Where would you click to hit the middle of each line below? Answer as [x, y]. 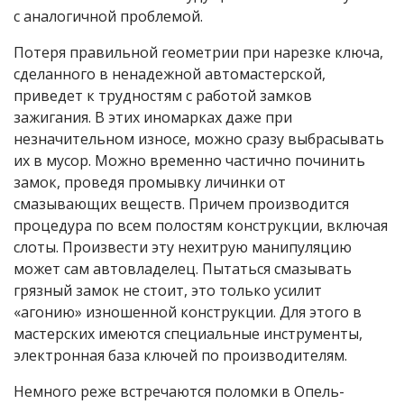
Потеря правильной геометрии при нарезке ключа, [198, 52]
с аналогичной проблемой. [108, 16]
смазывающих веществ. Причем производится [181, 203]
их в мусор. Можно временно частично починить [189, 160]
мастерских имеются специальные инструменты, [188, 333]
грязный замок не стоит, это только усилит [168, 290]
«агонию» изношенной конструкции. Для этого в [188, 312]
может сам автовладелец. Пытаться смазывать [183, 268]
